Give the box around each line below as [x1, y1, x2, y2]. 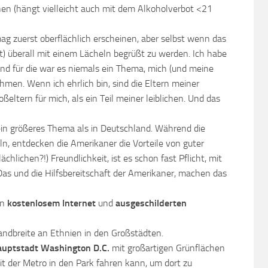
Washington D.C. [41, 242, 109, 254]
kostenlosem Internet [7, 197, 98, 209]
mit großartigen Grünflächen [109, 242, 225, 254]
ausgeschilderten [115, 197, 187, 209]
